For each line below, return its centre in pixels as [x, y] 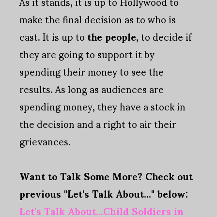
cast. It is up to [53, 37]
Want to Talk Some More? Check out [106, 176]
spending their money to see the [92, 71]
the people [112, 37]
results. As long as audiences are [92, 89]
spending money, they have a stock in [102, 106]
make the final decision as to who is [98, 19]
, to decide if [164, 37]
